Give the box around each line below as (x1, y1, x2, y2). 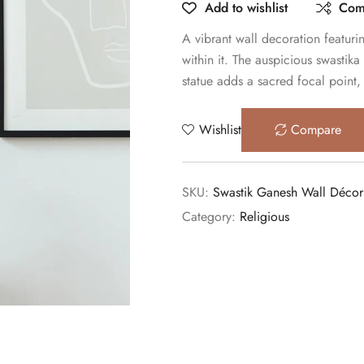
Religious (240, 206, 289, 226)
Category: (182, 206, 240, 226)
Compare (291, 119, 341, 139)
